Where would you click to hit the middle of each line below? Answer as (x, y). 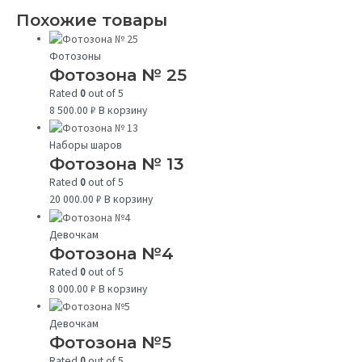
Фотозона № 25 (118, 75)
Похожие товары (92, 19)
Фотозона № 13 (117, 164)
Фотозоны (76, 57)
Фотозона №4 (112, 253)
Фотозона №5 (111, 342)
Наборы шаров (86, 145)
